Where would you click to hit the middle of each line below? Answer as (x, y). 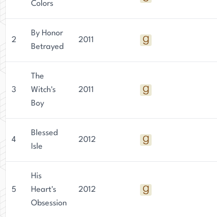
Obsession (49, 203)
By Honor (47, 33)
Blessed (44, 133)
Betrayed (47, 47)
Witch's (43, 90)
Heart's (44, 190)
